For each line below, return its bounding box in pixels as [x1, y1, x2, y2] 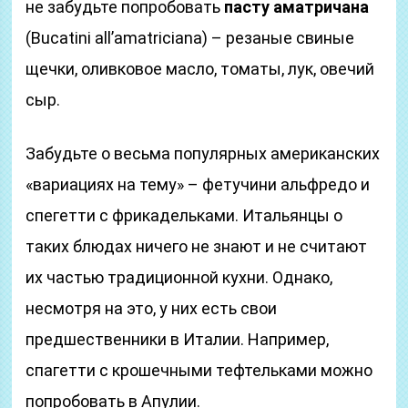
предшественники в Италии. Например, [25, 330, 330, 349]
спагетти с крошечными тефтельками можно [25, 361, 373, 380]
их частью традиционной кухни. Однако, [25, 268, 333, 287]
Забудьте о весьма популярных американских [25, 144, 381, 163]
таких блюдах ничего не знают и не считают [25, 237, 368, 256]
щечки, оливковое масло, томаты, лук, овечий [25, 59, 375, 78]
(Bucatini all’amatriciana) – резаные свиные [25, 28, 355, 47]
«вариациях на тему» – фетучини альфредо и [25, 175, 371, 194]
